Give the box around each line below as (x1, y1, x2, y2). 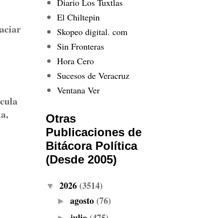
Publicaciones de (46, 126, 142, 139)
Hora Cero (56, 54, 94, 67)
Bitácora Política (46, 139, 137, 152)
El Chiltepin (56, 11, 100, 23)
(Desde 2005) (46, 153, 117, 166)
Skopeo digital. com (56, 25, 127, 37)
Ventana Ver (56, 84, 100, 96)
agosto (70, 194, 96, 207)
